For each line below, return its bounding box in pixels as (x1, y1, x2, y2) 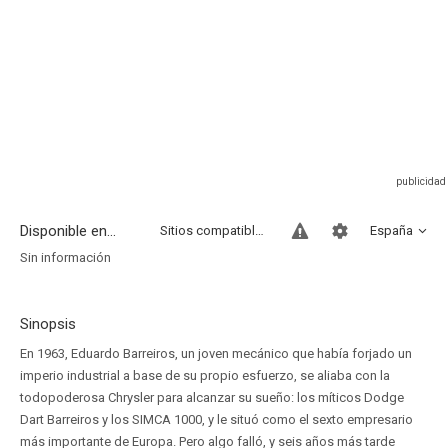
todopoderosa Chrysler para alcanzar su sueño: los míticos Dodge (20, 390, 404, 405)
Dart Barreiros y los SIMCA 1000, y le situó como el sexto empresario (20, 412, 413, 427)
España (370, 223, 413, 238)
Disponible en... (20, 222, 116, 240)
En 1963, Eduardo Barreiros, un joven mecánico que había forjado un (20, 346, 412, 361)
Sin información (20, 250, 111, 265)
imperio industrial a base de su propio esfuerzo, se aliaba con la (20, 368, 390, 383)
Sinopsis (20, 315, 76, 333)
